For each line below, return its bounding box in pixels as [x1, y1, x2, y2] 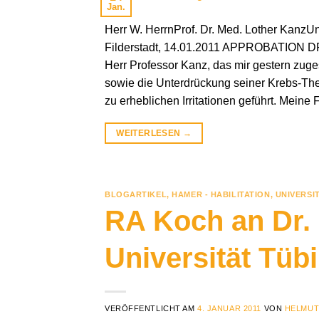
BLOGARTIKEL [105, 189, 167, 199]
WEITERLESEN [116, 127, 183, 138]
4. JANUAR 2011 [197, 304, 261, 313]
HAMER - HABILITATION [172, 189, 271, 199]
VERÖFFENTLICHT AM [105, 304, 198, 313]
